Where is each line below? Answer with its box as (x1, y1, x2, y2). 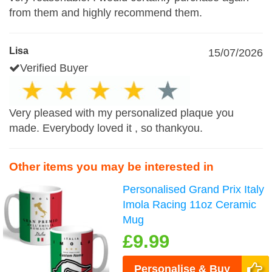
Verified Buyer (20, 62, 88, 74)
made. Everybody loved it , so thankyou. (9, 122, 203, 134)
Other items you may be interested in (9, 160, 214, 173)
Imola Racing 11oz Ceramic (123, 199, 257, 211)
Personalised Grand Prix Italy (123, 183, 265, 195)
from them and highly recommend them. (9, 7, 202, 19)
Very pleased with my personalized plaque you (9, 107, 234, 119)
